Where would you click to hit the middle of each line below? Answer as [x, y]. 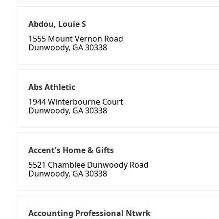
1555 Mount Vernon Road [76, 39]
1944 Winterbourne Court [76, 102]
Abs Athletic [52, 87]
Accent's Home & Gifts [71, 150]
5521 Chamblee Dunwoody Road [88, 165]
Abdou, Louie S [57, 24]
